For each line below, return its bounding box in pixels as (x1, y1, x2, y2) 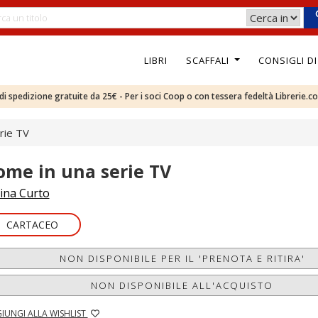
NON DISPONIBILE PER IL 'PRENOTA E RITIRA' (59, 252, 305, 265)
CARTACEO (6, 218, 58, 231)
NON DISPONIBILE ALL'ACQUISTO (91, 279, 274, 292)
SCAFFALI (185, 53, 232, 67)
